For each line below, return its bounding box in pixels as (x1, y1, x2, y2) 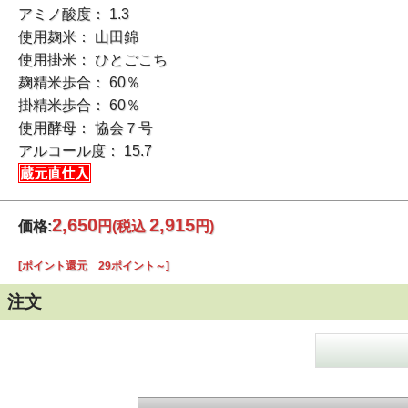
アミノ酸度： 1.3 (18, 5, 130, 22)
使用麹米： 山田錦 (18, 28, 139, 45)
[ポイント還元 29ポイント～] (18, 259, 170, 272)
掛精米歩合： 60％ (18, 97, 141, 113)
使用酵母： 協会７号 (18, 119, 154, 136)
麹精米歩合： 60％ (18, 74, 141, 90)
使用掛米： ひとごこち (18, 51, 168, 67)
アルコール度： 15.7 (18, 142, 153, 158)
